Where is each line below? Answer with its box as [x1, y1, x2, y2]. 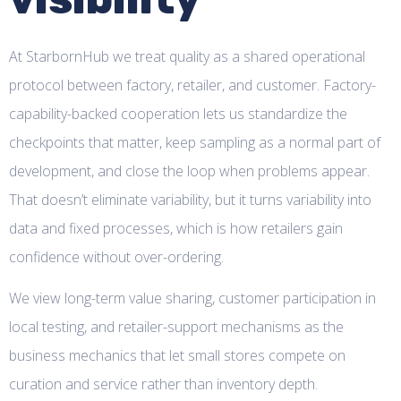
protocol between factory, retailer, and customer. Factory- [9, 74, 376, 95]
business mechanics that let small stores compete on [9, 346, 346, 366]
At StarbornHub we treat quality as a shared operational [9, 46, 365, 66]
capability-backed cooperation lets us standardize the [9, 103, 347, 124]
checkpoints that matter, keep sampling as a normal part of [9, 132, 380, 152]
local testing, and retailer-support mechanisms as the [9, 317, 344, 337]
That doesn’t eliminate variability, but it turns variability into [9, 189, 371, 209]
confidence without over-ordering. [9, 246, 224, 267]
